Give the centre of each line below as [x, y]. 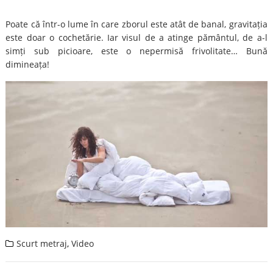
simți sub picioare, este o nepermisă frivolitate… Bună [136, 51]
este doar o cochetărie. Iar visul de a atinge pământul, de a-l [136, 37]
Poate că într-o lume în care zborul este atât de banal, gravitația [136, 24]
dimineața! [28, 64]
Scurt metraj [42, 243]
